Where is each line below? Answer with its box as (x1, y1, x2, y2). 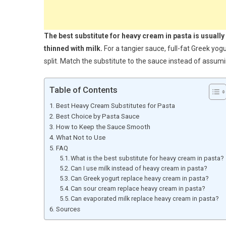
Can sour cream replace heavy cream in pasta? (71, 184, 205, 192)
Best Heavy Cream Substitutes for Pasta (55, 101, 175, 109)
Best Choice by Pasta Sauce (55, 112, 139, 120)
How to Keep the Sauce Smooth (55, 123, 150, 131)
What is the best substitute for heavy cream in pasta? (71, 154, 224, 162)
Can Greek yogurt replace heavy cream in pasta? (71, 174, 209, 182)
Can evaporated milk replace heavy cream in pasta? (71, 194, 219, 202)
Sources (55, 205, 80, 213)
